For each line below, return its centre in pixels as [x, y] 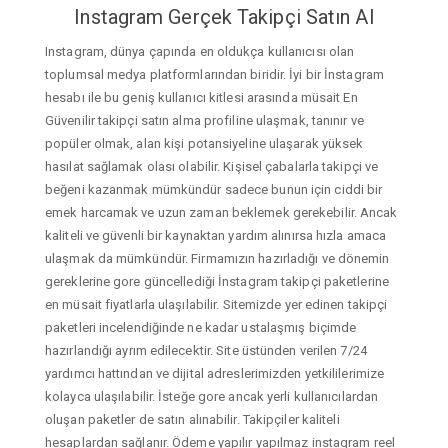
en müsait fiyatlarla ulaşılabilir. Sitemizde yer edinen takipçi [216, 304]
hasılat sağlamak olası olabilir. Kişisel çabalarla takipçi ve [212, 166]
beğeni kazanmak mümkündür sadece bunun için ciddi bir [214, 189]
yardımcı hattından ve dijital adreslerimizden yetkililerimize [215, 373]
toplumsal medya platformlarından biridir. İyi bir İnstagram [214, 74]
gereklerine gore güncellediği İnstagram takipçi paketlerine [217, 281]
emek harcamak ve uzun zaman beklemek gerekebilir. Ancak [221, 212]
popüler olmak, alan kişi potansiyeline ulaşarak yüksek [204, 143]
